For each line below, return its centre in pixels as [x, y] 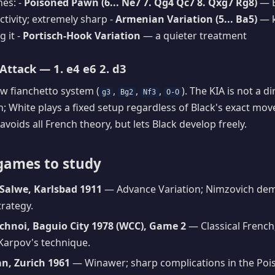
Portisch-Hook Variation [82, 35]
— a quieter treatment [194, 35]
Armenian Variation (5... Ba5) [186, 19]
